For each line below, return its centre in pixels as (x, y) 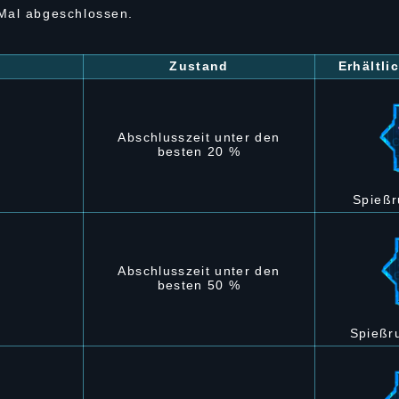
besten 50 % (199, 285)
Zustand (199, 66)
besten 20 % (199, 152)
